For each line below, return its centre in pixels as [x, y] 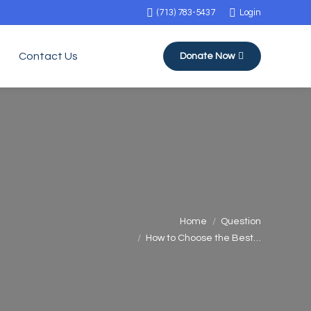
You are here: [101, 215]
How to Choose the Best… [203, 238]
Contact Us [48, 56]
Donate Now [207, 56]
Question [241, 221]
